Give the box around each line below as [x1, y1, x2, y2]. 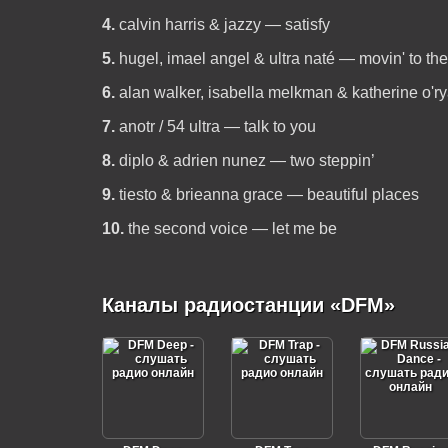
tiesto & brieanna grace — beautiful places [118, 186, 419, 203]
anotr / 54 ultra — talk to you [118, 118, 316, 135]
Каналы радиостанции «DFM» [101, 294, 395, 316]
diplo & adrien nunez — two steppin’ [118, 152, 375, 169]
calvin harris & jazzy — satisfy [118, 16, 330, 33]
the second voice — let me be [127, 220, 337, 237]
